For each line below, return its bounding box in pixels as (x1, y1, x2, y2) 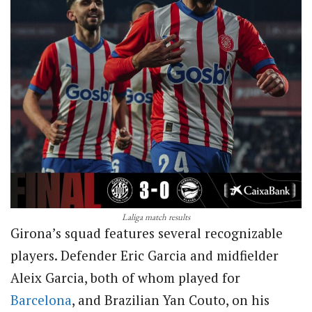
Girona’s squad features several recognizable (10, 224, 283, 242)
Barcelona (10, 291, 72, 309)
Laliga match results (122, 211, 190, 224)
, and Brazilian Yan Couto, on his (72, 291, 270, 309)
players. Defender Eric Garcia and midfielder (10, 247, 279, 265)
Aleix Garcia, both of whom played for (10, 269, 240, 287)
